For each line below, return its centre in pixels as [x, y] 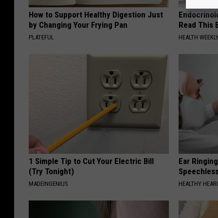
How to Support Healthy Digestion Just [96, 14]
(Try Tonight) [51, 171]
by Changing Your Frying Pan [78, 25]
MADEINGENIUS [48, 183]
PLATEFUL [41, 37]
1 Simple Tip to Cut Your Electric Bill [91, 161]
